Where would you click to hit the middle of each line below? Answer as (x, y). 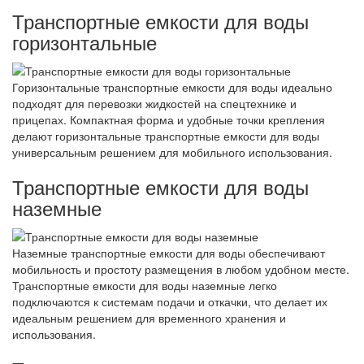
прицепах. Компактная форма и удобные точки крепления (169, 119)
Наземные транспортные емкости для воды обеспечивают (169, 253)
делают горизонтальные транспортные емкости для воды (166, 135)
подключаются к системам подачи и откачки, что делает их (170, 302)
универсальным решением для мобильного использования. (172, 152)
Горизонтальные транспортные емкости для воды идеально (172, 87)
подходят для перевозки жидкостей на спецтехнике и (154, 103)
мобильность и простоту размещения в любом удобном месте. (181, 269)
